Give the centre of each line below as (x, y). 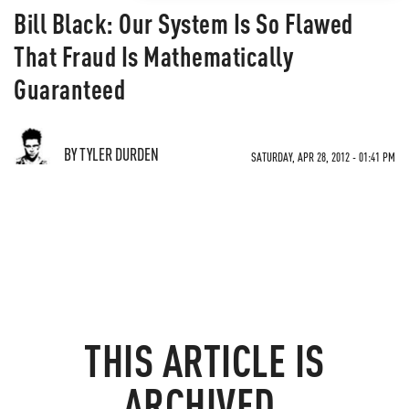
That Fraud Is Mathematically (153, 56)
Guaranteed (69, 89)
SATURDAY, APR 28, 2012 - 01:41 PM (323, 157)
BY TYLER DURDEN (111, 154)
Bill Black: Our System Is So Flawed (184, 23)
